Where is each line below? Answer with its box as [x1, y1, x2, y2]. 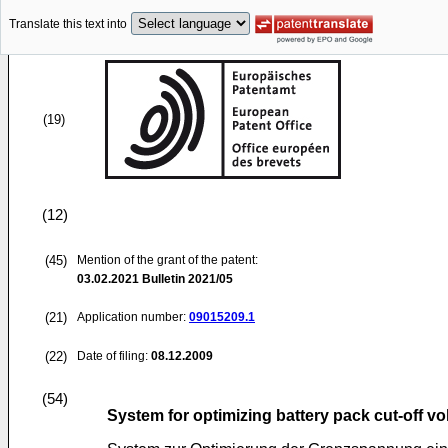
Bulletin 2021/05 [139, 272, 233, 286]
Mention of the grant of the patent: [77, 253, 258, 267]
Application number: [77, 310, 189, 324]
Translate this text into [9, 17, 127, 32]
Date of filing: [77, 349, 148, 363]
